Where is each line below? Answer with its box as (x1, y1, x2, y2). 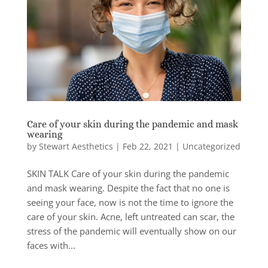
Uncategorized (182, 140, 240, 152)
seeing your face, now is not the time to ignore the (26, 196, 233, 208)
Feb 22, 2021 (122, 140, 173, 152)
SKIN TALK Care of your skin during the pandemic (26, 167, 229, 179)
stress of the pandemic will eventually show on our (26, 224, 236, 237)
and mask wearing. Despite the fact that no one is (26, 181, 230, 194)
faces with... (26, 239, 75, 251)
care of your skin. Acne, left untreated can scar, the (26, 210, 234, 223)
